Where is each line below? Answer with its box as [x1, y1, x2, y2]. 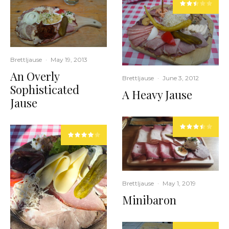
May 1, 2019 [163, 179, 196, 188]
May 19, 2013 [51, 56, 87, 64]
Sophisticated [10, 82, 79, 98]
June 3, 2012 [163, 74, 199, 82]
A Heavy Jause [122, 87, 192, 103]
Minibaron [122, 192, 176, 208]
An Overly [10, 68, 59, 84]
